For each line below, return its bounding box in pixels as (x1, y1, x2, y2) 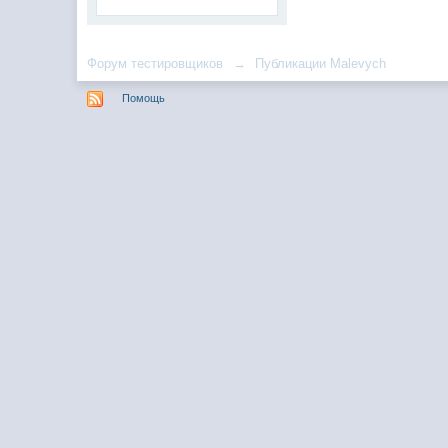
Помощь (122, 91, 166, 104)
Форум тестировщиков (87, 56, 224, 71)
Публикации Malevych (255, 56, 387, 71)
